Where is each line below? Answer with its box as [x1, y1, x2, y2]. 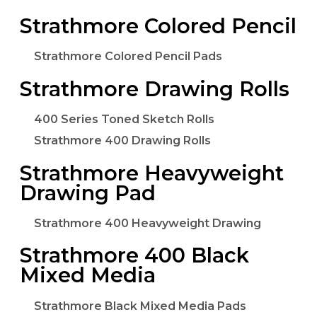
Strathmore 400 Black [20, 243, 249, 268]
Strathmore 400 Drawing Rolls [34, 134, 211, 148]
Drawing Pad [20, 180, 156, 205]
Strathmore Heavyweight [20, 160, 284, 185]
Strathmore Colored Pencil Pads [34, 50, 222, 64]
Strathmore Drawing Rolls [20, 76, 289, 101]
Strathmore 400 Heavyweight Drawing [34, 217, 261, 231]
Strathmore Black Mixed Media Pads [34, 299, 246, 313]
